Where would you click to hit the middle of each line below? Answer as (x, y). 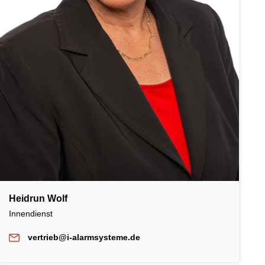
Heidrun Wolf (38, 198)
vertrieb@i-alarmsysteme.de (84, 237)
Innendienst (32, 213)
